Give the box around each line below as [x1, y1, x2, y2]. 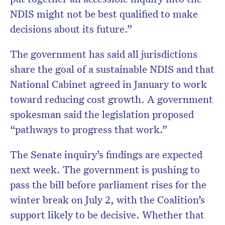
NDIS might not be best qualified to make [10, 7, 198, 21]
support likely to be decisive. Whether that [10, 208, 204, 221]
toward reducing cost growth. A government [10, 92, 213, 106]
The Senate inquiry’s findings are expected [10, 148, 202, 161]
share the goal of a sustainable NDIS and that [10, 62, 214, 76]
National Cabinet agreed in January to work [10, 77, 207, 91]
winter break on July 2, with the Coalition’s [10, 193, 205, 206]
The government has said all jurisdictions [10, 47, 197, 61]
